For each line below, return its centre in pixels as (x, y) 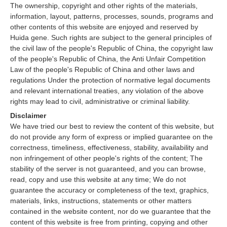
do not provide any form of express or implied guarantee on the (111, 137)
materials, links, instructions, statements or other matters (101, 201)
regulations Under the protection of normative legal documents (110, 80)
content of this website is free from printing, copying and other (109, 222)
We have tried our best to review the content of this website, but (112, 126)
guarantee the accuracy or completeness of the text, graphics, (109, 190)
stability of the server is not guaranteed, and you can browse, (108, 169)
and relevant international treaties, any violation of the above (107, 91)
